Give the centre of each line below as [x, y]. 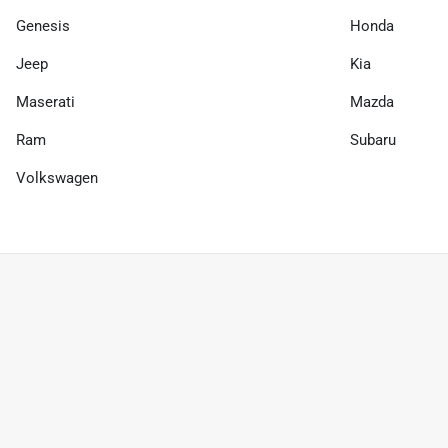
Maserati [45, 102]
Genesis [43, 26]
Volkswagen [57, 178]
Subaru [373, 140]
